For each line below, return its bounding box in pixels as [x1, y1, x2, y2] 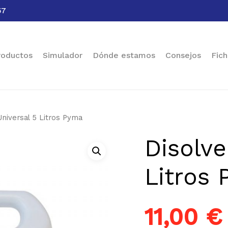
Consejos [165, 50, 201, 60]
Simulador [43, 50, 82, 60]
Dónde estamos [93, 50, 155, 60]
